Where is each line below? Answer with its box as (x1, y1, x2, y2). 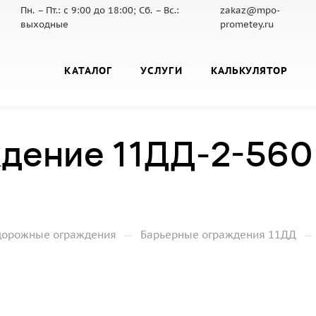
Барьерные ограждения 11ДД (140, 228, 296, 241)
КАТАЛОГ (64, 63, 113, 77)
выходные (20, 18, 68, 30)
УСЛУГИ (140, 63, 183, 77)
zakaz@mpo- (220, 4, 281, 16)
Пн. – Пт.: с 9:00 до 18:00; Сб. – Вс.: (20, 4, 179, 16)
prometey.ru (220, 18, 274, 30)
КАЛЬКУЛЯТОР (210, 63, 288, 77)
